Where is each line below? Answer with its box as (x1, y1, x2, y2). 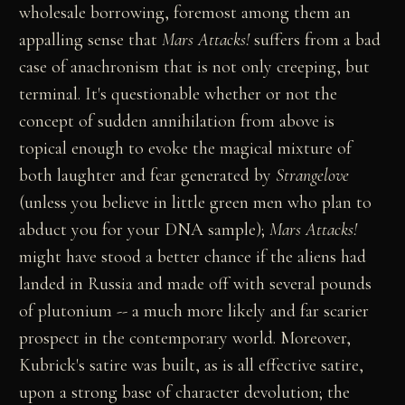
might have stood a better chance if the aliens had (19, 245, 367, 268)
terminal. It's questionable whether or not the (19, 82, 338, 105)
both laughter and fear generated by (19, 164, 277, 186)
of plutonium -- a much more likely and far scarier (19, 299, 370, 322)
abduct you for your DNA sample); (19, 218, 270, 240)
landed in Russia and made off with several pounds (19, 272, 372, 295)
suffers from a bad (250, 28, 381, 51)
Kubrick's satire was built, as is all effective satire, (19, 353, 364, 376)
